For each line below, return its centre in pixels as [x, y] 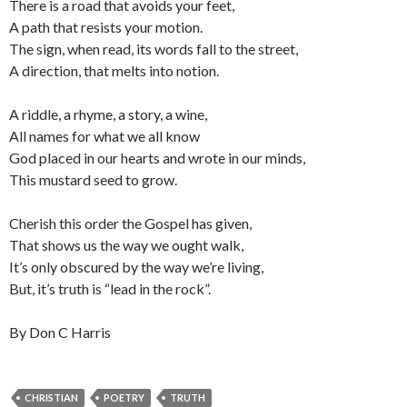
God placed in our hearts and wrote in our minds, [157, 158]
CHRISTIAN [51, 398]
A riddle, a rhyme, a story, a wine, [108, 114]
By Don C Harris [60, 333]
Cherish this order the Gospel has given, [130, 223]
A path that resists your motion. [106, 27]
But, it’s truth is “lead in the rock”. [110, 289]
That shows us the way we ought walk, [126, 245]
